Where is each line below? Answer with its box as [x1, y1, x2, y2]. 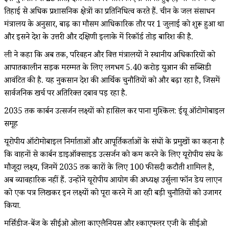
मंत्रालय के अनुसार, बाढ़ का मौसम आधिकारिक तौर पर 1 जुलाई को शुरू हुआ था [4, 18, 224, 32]
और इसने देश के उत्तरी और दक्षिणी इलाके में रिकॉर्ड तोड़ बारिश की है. [4, 31, 193, 44]
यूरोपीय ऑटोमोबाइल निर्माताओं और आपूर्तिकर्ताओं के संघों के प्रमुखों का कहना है [4, 136, 224, 149]
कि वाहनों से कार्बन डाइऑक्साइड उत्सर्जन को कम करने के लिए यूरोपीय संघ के [4, 149, 223, 162]
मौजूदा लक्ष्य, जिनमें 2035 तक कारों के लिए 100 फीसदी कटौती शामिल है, [4, 162, 214, 175]
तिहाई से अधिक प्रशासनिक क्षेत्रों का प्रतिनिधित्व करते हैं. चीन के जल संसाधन [4, 6, 215, 19]
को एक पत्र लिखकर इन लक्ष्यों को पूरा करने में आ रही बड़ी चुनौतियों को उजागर [4, 187, 221, 200]
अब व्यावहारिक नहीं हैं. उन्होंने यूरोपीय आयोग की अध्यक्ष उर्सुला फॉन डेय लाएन [4, 174, 222, 188]
